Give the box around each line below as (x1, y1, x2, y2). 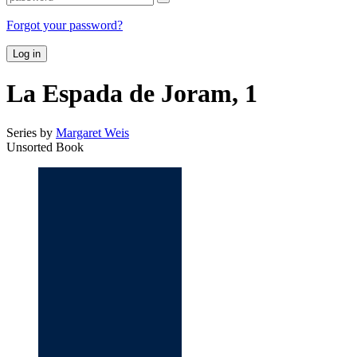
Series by (6, 125, 56, 139)
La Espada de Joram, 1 (6, 79, 257, 108)
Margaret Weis (56, 125, 129, 139)
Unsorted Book (6, 139, 84, 154)
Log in (13, 47, 41, 60)
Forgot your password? (6, 18, 123, 32)
